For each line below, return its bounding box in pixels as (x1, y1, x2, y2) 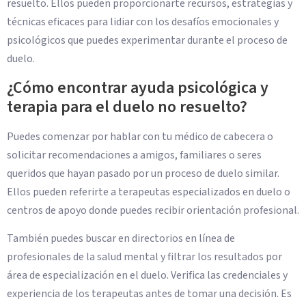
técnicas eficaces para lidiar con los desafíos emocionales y (7, 14, 279, 30)
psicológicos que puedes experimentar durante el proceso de (7, 33, 288, 48)
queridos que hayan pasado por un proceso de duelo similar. (7, 165, 279, 181)
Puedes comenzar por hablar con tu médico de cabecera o (7, 128, 273, 144)
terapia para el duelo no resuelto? (7, 94, 247, 119)
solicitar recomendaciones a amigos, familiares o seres (7, 147, 262, 163)
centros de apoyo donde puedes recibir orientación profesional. (7, 202, 299, 218)
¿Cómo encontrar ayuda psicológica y (7, 75, 268, 100)
